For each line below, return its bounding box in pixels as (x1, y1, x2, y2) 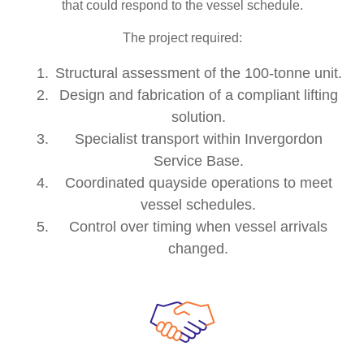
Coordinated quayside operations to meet (64, 174, 332, 191)
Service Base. (153, 152, 244, 169)
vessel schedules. (141, 196, 256, 213)
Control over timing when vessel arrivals (69, 218, 327, 235)
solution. (171, 108, 226, 125)
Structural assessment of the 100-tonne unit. (54, 64, 342, 81)
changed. (168, 240, 228, 257)
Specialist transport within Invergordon (74, 130, 323, 147)
